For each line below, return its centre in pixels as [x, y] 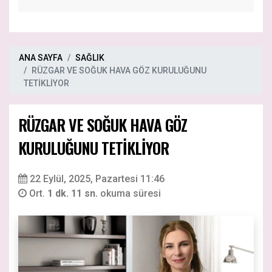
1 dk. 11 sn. [74, 194]
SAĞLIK [90, 58]
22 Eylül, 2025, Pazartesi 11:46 [97, 179]
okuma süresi [131, 194]
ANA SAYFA [41, 58]
